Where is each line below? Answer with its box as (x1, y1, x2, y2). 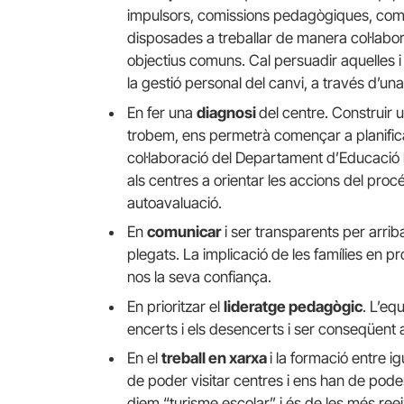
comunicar (147, 223, 221, 242)
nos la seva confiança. (127, 268, 271, 287)
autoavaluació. (127, 193, 222, 212)
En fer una (127, 103, 197, 122)
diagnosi (197, 103, 259, 122)
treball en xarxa (161, 348, 270, 367)
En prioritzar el (127, 297, 224, 316)
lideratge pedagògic (224, 297, 363, 316)
